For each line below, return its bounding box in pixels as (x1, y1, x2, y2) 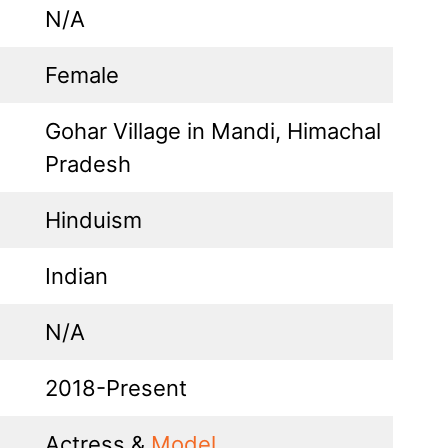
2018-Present (45, 374, 187, 401)
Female (45, 61, 119, 88)
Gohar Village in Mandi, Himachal (45, 117, 381, 144)
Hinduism (45, 206, 142, 233)
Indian (45, 262, 108, 289)
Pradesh (45, 150, 131, 177)
